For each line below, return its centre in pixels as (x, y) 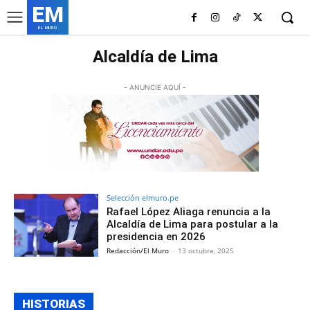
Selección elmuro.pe (143, 197)
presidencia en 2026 (156, 236)
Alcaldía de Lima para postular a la (193, 224)
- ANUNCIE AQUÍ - (155, 87)
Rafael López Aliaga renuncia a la (189, 211)
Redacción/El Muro (138, 250)
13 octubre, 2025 (206, 250)
